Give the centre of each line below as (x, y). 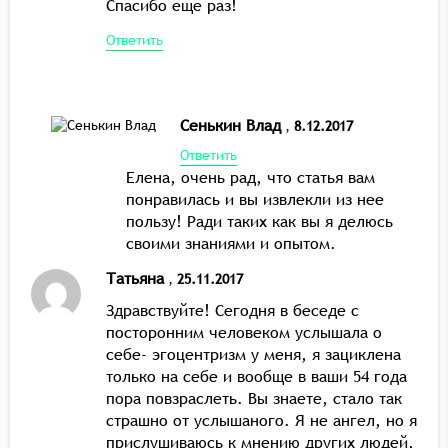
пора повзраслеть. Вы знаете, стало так (254, 397)
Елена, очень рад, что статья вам (250, 176)
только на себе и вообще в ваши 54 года (256, 375)
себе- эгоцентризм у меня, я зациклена (253, 353)
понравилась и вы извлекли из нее (255, 198)
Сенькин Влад (230, 124)
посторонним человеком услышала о (244, 331)
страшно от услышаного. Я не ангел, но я (261, 419)
